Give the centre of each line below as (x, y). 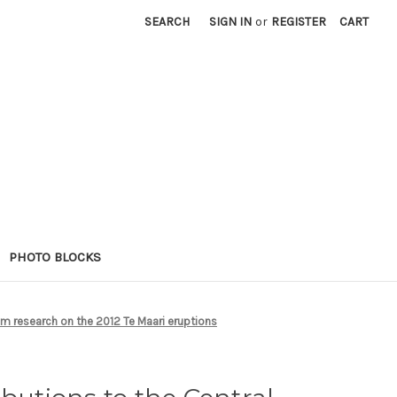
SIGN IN (231, 22)
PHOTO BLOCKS (54, 257)
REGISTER (299, 22)
